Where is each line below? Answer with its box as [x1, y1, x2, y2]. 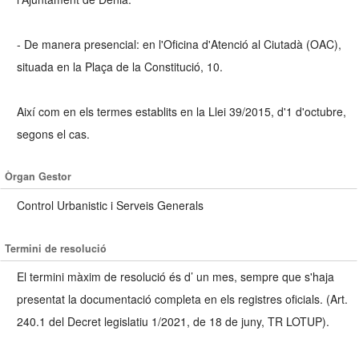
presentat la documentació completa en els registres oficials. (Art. [17, 291, 348, 308]
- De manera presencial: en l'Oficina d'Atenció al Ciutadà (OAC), [17, 35, 341, 52]
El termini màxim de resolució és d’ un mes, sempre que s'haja [17, 268, 334, 285]
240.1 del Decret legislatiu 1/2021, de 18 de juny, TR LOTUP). [17, 313, 329, 330]
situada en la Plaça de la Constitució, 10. [17, 58, 223, 75]
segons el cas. [17, 125, 90, 142]
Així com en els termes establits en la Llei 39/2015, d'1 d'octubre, [17, 103, 346, 119]
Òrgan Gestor [5, 169, 72, 184]
